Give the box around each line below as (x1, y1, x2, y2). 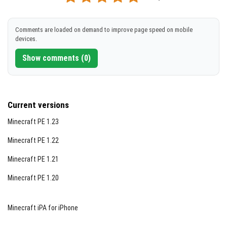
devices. (15, 35, 37, 43)
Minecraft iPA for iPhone (8, 204, 78, 212)
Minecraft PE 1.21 (8, 155, 59, 163)
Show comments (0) (22, 53, 91, 63)
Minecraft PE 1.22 (8, 136, 59, 144)
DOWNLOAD (105, 13, 138, 21)
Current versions (8, 100, 69, 110)
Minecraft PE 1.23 (8, 118, 59, 126)
